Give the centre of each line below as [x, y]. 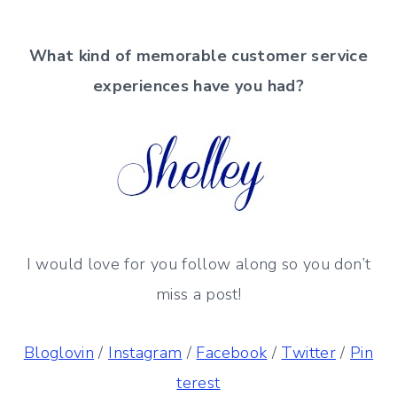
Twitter [308, 352]
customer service [300, 55]
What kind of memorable [130, 55]
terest [198, 382]
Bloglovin [59, 352]
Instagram [145, 352]
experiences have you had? [198, 86]
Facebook [232, 352]
